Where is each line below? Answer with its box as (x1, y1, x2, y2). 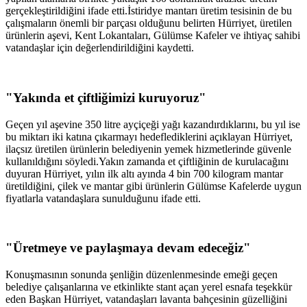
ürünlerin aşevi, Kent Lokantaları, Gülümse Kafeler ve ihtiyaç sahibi (5, 29, 300, 42)
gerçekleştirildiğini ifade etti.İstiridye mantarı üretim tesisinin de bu (5, 5, 292, 17)
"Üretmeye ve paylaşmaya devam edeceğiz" (5, 241, 251, 256)
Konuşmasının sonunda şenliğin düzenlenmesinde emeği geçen (5, 269, 278, 280)
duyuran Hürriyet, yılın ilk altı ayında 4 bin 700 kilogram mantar (5, 167, 283, 180)
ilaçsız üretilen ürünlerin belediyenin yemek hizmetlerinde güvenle (5, 143, 291, 155)
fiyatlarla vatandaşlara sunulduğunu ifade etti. (5, 192, 201, 204)
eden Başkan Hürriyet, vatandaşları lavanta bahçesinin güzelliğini (5, 293, 287, 305)
